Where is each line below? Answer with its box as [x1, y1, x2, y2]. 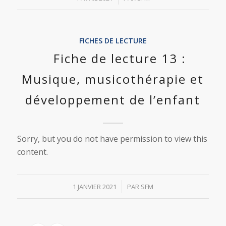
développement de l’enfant [25, 91, 201, 108]
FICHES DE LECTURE [79, 35, 147, 45]
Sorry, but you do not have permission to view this [17, 133, 207, 144]
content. [17, 146, 48, 157]
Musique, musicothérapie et [22, 70, 204, 87]
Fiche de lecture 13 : [53, 49, 186, 67]
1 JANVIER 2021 [72, 182, 117, 191]
